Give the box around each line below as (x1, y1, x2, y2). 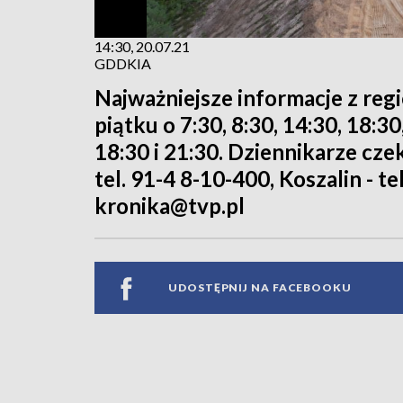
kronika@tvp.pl (94, 192, 245, 219)
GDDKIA (94, 54, 151, 72)
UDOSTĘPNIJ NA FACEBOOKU (168, 281, 352, 295)
